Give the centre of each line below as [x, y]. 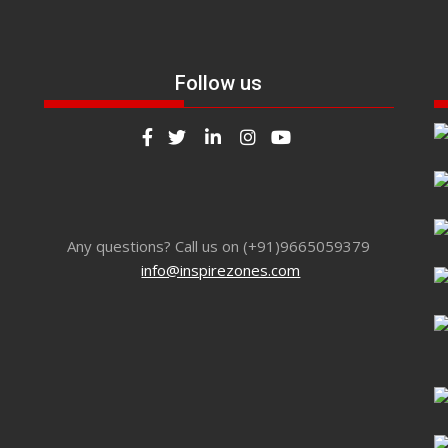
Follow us [219, 83]
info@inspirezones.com [221, 269]
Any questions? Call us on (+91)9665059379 [219, 245]
